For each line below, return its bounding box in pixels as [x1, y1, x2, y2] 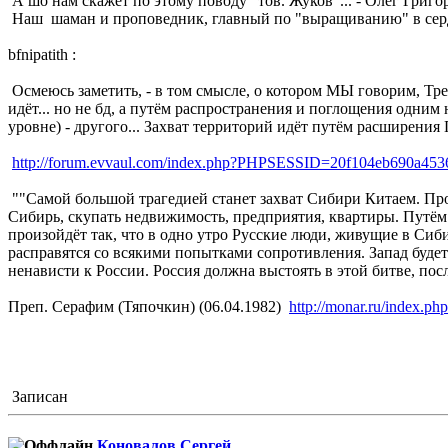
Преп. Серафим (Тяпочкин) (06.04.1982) [8, 297, 289, 315]
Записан [8, 387, 68, 405]
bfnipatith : [8, 45, 76, 63]
